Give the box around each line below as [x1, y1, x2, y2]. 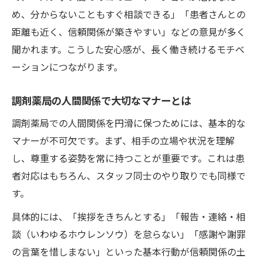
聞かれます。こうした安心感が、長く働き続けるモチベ [12, 42, 244, 56]
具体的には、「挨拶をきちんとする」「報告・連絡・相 [12, 209, 246, 223]
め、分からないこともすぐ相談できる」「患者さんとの [12, 6, 246, 21]
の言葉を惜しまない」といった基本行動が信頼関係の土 [12, 244, 246, 258]
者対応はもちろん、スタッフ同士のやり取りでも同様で [12, 168, 246, 182]
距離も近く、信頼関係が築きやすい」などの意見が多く [12, 24, 246, 39]
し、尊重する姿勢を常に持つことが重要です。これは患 [12, 150, 244, 165]
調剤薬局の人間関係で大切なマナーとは [12, 92, 191, 108]
